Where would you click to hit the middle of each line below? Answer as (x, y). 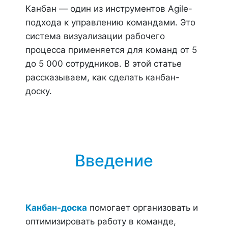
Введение (114, 161)
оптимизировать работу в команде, (101, 221)
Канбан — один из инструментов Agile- (109, 9)
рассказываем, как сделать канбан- (103, 77)
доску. (39, 91)
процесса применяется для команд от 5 (111, 50)
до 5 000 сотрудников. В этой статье (104, 64)
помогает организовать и (142, 208)
